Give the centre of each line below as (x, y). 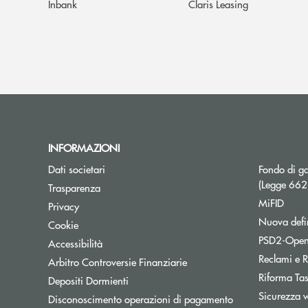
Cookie (63, 224)
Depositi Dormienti (88, 280)
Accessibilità (75, 243)
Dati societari (77, 168)
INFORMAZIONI (87, 147)
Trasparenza (74, 187)
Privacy (64, 206)
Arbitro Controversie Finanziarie (118, 261)
